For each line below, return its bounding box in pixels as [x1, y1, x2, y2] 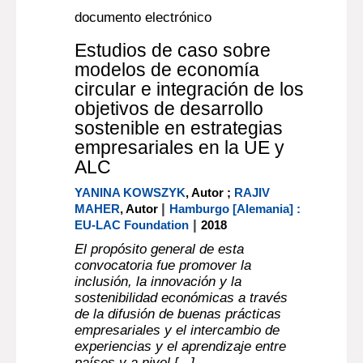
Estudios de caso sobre [75, 40, 271, 61]
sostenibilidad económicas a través [75, 290, 288, 305]
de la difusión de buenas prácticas [75, 306, 282, 322]
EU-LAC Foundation [75, 218, 190, 232]
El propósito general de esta [75, 241, 245, 257]
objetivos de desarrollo [75, 98, 264, 119]
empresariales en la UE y [75, 137, 285, 158]
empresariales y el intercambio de [75, 322, 280, 338]
